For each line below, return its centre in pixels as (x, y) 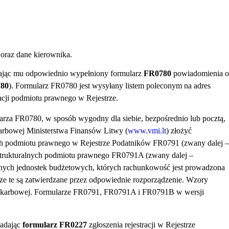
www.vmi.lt (147, 131)
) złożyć (179, 131)
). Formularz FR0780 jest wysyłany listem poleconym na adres (110, 86)
